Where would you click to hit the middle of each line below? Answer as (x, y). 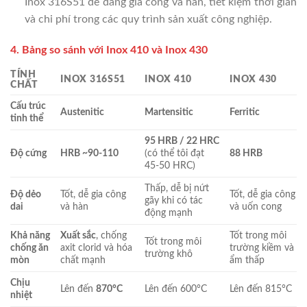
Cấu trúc (28, 106)
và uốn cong (256, 207)
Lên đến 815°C (261, 289)
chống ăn (29, 248)
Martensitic (169, 112)
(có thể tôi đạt (175, 153)
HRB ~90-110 (90, 153)
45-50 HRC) (170, 166)
